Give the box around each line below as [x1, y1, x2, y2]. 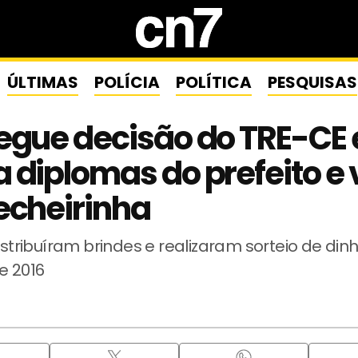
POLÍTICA [175, 71, 252, 93]
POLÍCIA [93, 71, 160, 93]
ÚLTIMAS [6, 71, 78, 93]
